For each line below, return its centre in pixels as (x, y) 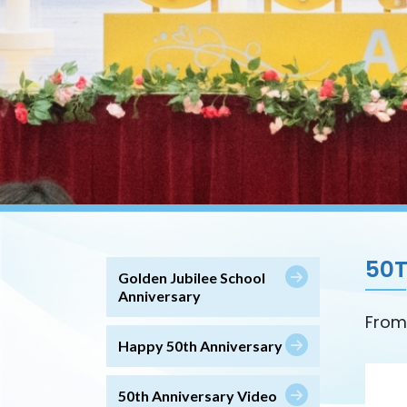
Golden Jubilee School (192, 277)
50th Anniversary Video (198, 395)
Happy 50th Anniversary (200, 345)
